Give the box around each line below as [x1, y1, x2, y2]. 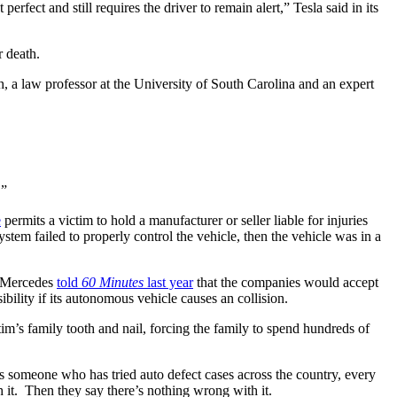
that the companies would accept [193, 274, 378, 290]
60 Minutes [82, 274, 144, 290]
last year [144, 274, 193, 290]
